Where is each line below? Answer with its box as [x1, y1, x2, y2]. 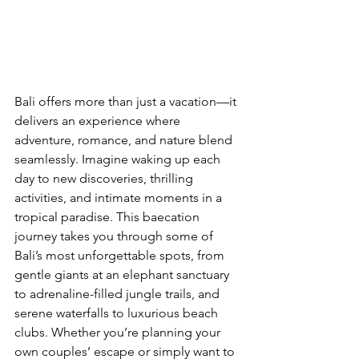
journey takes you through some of [14, 228, 216, 244]
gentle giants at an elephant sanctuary [14, 266, 232, 282]
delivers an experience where [14, 112, 184, 128]
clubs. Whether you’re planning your [14, 324, 224, 340]
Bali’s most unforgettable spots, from [14, 247, 228, 263]
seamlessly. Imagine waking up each [14, 151, 224, 167]
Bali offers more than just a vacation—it [14, 93, 240, 109]
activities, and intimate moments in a [14, 189, 225, 205]
